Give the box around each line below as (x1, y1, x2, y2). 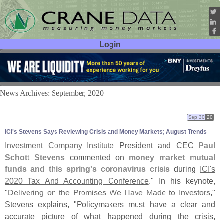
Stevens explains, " (5, 200, 77, 209)
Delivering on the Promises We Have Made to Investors (8, 188, 210, 197)
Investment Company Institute (5, 141, 114, 150)
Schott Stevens (5, 153, 65, 162)
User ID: (20, 54, 49, 63)
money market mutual (129, 153, 216, 162)
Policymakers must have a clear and (77, 200, 216, 209)
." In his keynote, (148, 176, 216, 186)
